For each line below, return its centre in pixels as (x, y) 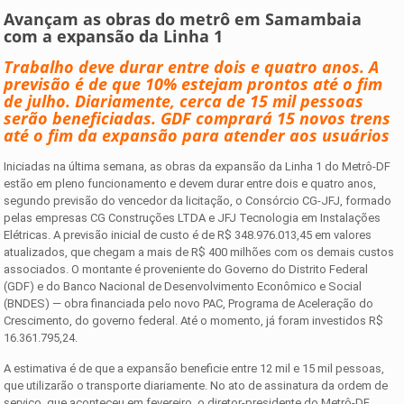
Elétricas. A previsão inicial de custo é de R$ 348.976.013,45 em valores (188, 234)
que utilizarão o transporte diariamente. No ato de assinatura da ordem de (196, 385)
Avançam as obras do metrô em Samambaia (183, 18)
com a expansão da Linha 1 (114, 36)
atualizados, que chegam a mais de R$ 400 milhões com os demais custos (199, 252)
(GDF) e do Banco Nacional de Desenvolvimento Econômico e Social (183, 286)
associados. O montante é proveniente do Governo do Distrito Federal (186, 269)
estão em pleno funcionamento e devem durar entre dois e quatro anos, (190, 183)
